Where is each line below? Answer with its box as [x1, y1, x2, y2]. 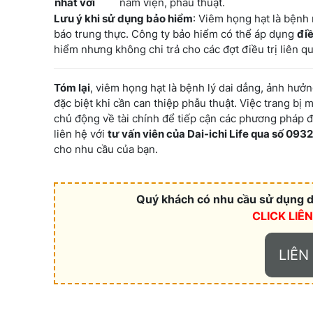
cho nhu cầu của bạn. [54, 143, 158, 156]
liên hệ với [54, 127, 108, 140]
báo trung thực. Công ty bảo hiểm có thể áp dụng [54, 27, 297, 41]
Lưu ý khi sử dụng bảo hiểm [54, 12, 193, 25]
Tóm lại [54, 81, 90, 94]
